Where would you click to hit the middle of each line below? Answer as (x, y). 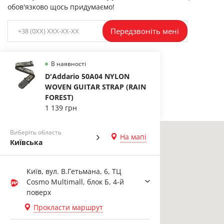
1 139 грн (61, 107)
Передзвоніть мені (145, 31)
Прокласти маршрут (68, 207)
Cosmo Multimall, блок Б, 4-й (75, 181)
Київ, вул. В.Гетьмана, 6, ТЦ (74, 171)
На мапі (133, 137)
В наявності (68, 63)
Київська (26, 142)
